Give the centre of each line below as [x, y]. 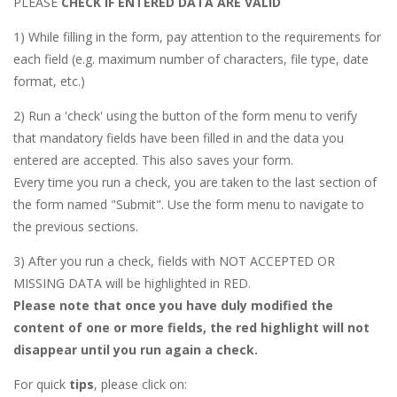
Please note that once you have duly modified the [173, 306]
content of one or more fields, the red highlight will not [191, 328]
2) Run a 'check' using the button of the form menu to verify [185, 116]
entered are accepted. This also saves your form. [153, 160]
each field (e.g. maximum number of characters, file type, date [191, 59]
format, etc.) [49, 82]
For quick [41, 385]
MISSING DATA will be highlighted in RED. [132, 284]
